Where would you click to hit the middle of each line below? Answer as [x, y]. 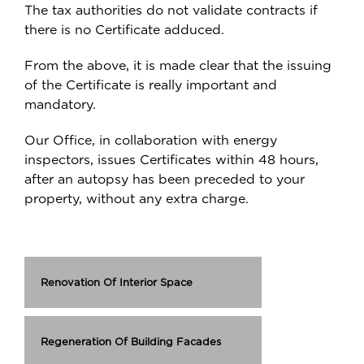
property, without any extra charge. [136, 198]
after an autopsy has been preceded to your [165, 179]
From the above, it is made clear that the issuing [178, 65]
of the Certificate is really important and [151, 84]
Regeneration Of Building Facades [131, 341]
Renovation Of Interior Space [117, 282]
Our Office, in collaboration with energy [151, 140]
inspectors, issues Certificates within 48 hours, [171, 159]
